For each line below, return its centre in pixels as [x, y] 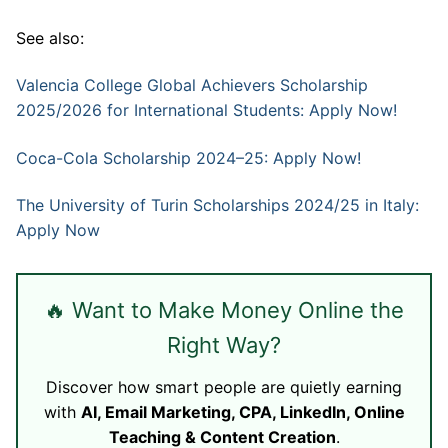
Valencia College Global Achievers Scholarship [192, 85]
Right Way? [224, 345]
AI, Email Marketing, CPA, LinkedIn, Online [242, 412]
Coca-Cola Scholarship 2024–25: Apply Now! [188, 157]
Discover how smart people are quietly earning [224, 387]
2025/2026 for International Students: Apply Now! [206, 110]
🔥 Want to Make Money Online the [224, 310]
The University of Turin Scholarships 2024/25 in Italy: [217, 205]
